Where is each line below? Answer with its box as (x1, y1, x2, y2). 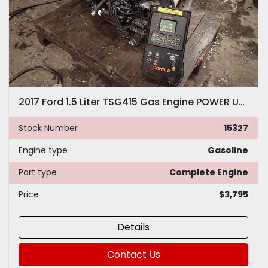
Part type (19, 166, 57, 178)
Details (117, 220, 150, 234)
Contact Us (106, 247, 160, 261)
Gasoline (208, 144, 248, 156)
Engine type (19, 144, 68, 156)
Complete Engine (169, 166, 248, 178)
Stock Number (19, 121, 78, 134)
